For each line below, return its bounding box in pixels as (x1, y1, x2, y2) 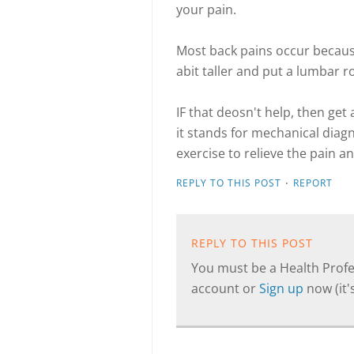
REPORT (293, 176, 333, 190)
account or (191, 280, 259, 297)
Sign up (259, 280, 307, 297)
